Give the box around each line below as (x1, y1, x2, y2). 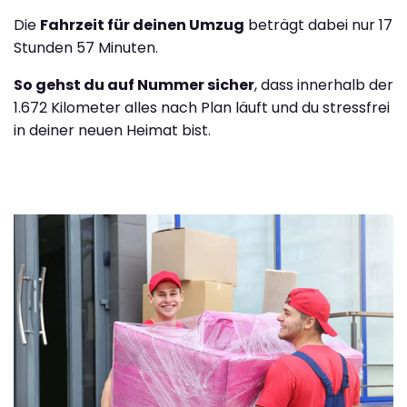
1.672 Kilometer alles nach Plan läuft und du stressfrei (14, 97, 390, 119)
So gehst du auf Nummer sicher (14, 74, 254, 96)
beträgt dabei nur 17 (244, 15, 392, 36)
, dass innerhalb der (254, 74, 393, 96)
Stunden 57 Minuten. (14, 37, 158, 59)
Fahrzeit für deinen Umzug (40, 15, 244, 36)
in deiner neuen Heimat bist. (14, 120, 211, 142)
